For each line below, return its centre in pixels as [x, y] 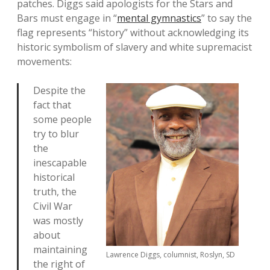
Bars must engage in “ [67, 18]
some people [62, 119]
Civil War [53, 206]
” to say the [227, 18]
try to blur [56, 134]
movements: [44, 61]
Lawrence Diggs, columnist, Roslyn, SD [171, 255]
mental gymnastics [159, 18]
